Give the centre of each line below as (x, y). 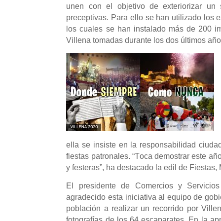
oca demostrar (166, 156)
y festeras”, (86, 167)
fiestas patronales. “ (100, 156)
